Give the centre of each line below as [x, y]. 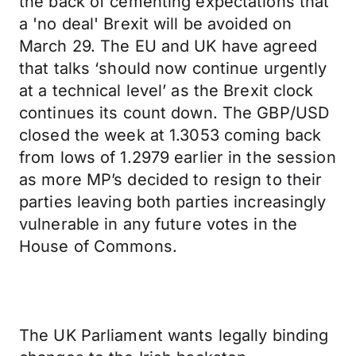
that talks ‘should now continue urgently [173, 68]
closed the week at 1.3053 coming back [170, 135]
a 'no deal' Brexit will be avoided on [156, 24]
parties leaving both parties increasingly [173, 202]
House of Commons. [98, 246]
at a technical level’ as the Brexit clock [166, 91]
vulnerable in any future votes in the [159, 224]
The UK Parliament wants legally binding [174, 335]
